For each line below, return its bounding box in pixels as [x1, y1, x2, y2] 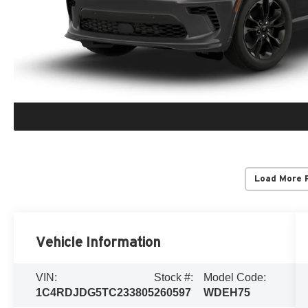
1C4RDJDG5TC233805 [36, 286, 155, 298]
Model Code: [203, 271, 266, 283]
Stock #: [154, 271, 194, 283]
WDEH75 [203, 286, 250, 298]
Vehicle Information [36, 234, 162, 250]
